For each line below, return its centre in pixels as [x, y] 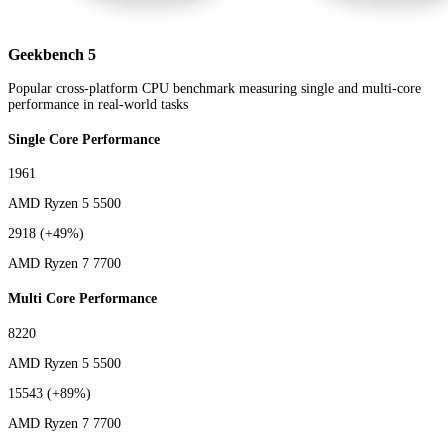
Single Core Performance [84, 139]
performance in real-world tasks [98, 105]
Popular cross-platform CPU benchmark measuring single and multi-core [214, 89]
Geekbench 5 [52, 54]
